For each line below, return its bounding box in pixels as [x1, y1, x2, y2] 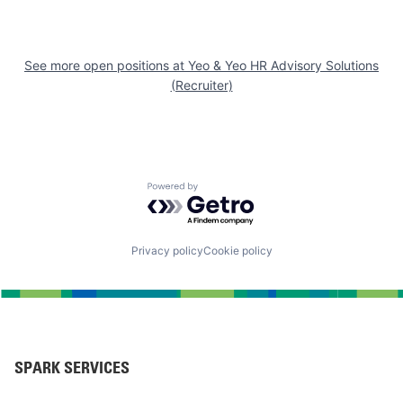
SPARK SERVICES [14, 357, 130, 379]
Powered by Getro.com [147, 181, 305, 200]
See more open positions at [24, 58, 188, 74]
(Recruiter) [170, 77, 233, 94]
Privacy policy [130, 244, 203, 258]
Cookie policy [202, 244, 273, 258]
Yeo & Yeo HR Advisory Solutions [188, 58, 379, 74]
